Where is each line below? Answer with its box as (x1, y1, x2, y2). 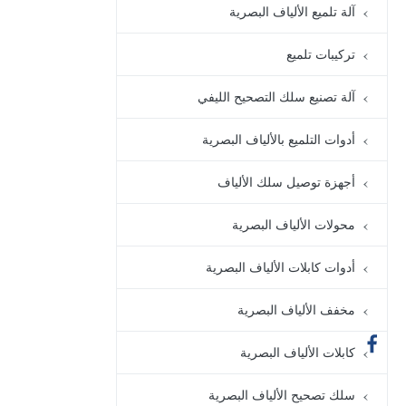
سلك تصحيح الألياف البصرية (208, 386, 355, 403)
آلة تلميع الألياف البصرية (229, 3, 355, 20)
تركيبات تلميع (286, 45, 355, 63)
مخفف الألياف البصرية (237, 301, 355, 318)
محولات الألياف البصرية (232, 216, 355, 233)
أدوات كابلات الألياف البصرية (206, 258, 355, 275)
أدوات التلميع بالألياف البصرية (202, 130, 355, 148)
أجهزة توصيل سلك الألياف (217, 173, 355, 190)
